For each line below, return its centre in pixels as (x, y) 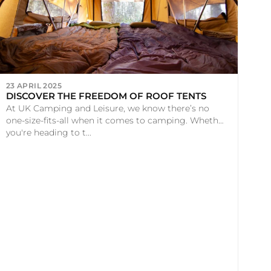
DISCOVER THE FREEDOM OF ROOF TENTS (106, 96)
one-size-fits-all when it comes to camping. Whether (116, 120)
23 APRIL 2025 (34, 86)
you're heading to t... (48, 132)
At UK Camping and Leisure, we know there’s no (107, 108)
